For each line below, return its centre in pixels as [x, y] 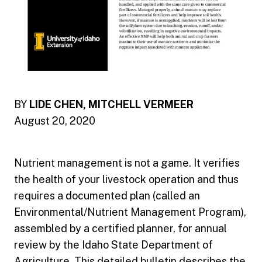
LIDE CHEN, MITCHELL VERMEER [111, 105]
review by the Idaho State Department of [113, 245]
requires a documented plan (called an [107, 196]
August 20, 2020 [55, 121]
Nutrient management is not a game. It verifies [127, 163]
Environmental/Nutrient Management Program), [130, 212]
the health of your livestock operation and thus [126, 180]
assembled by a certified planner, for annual [120, 229]
